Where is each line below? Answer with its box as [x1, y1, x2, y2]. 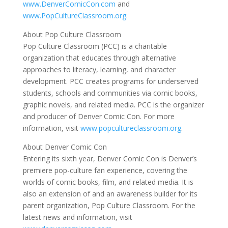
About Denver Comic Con [22, 142, 107, 152]
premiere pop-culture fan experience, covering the [22, 165, 187, 176]
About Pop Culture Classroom [22, 30, 121, 40]
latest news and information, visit [22, 212, 132, 222]
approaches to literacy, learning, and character [22, 65, 176, 75]
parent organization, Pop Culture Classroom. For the [22, 201, 195, 211]
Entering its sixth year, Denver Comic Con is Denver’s [22, 154, 197, 164]
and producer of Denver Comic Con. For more [22, 111, 175, 122]
